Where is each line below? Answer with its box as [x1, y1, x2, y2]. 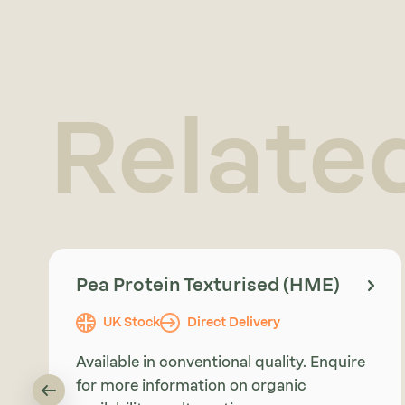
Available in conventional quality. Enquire [75, 353, 365, 372]
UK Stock [102, 315, 160, 331]
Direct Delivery [186, 315, 280, 331]
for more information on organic [75, 377, 306, 395]
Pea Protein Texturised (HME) [75, 274, 340, 297]
